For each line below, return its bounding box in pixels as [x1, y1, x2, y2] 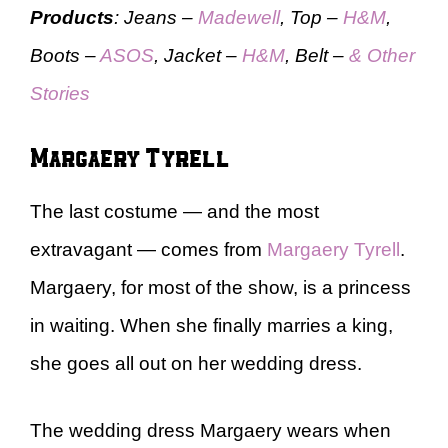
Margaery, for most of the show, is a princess [30, 277, 411, 299]
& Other [349, 44, 415, 66]
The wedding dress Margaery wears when [30, 419, 391, 441]
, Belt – [285, 44, 349, 66]
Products [30, 6, 114, 28]
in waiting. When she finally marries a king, [30, 315, 393, 337]
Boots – [30, 44, 96, 66]
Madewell [198, 6, 280, 28]
